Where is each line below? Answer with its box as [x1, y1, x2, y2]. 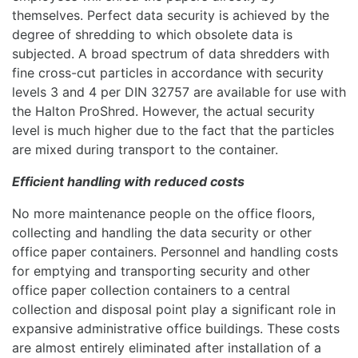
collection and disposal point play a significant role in [12, 300, 336, 317]
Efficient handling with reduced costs [12, 173, 245, 189]
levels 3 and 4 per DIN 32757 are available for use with [12, 83, 346, 100]
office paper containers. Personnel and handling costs [12, 243, 338, 260]
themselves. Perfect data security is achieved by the [12, 6, 329, 23]
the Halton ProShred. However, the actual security [12, 102, 315, 119]
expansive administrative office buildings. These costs [12, 320, 340, 336]
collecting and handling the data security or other [12, 224, 312, 241]
